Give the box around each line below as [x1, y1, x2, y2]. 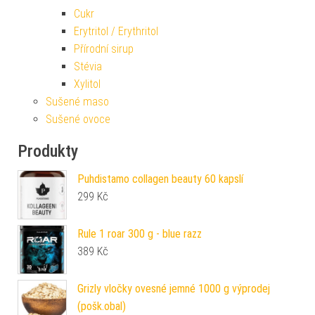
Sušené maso [46, 95, 109, 109]
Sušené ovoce [46, 112, 110, 127]
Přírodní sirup [74, 42, 134, 56]
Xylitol [74, 77, 101, 91]
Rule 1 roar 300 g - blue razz [77, 227, 202, 241]
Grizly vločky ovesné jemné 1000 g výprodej [77, 282, 270, 296]
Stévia [74, 60, 102, 74]
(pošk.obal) [77, 300, 126, 314]
